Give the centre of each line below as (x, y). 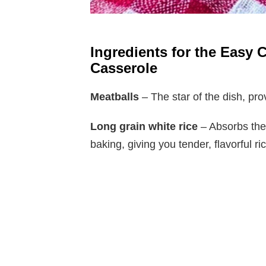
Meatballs (115, 97)
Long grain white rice (144, 127)
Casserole (124, 68)
